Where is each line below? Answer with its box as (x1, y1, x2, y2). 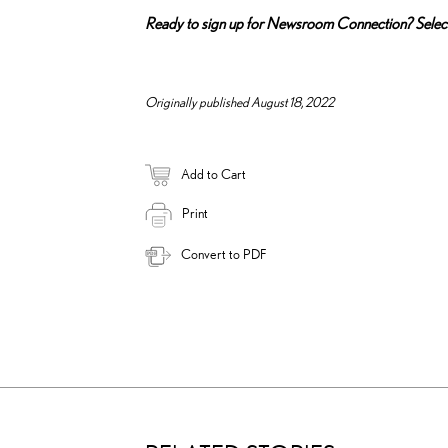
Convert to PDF (181, 246, 266, 263)
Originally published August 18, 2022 (145, 93, 334, 110)
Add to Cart (181, 165, 246, 182)
